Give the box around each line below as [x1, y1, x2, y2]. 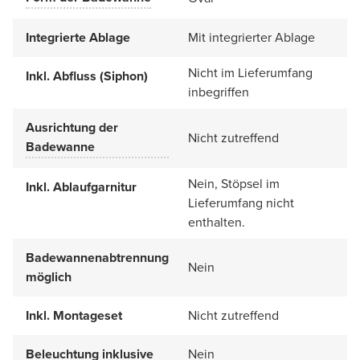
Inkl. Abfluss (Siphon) [26, 67, 148, 86]
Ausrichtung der [26, 118, 118, 137]
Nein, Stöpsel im [188, 174, 280, 194]
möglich [26, 268, 72, 287]
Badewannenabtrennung [26, 248, 169, 268]
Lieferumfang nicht [188, 194, 294, 213]
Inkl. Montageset [26, 306, 122, 325]
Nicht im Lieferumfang [188, 63, 313, 83]
